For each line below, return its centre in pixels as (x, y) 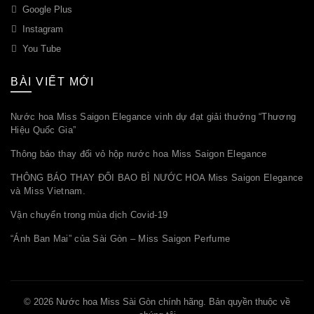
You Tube (42, 49)
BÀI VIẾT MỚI (52, 82)
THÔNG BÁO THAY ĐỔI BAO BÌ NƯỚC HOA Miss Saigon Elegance (157, 178)
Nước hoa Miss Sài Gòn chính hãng (130, 302)
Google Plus (47, 10)
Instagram (43, 29)
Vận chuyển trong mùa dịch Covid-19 (89, 215)
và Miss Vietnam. (48, 191)
